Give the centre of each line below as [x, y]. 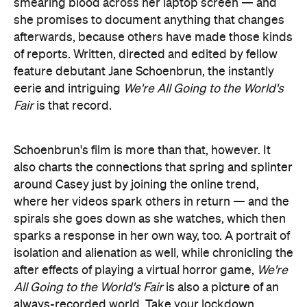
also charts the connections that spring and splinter [153, 168]
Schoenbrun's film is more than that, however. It [142, 150]
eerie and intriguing [69, 89]
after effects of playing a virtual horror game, [135, 270]
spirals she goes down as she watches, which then [150, 219]
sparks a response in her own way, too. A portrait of [152, 236]
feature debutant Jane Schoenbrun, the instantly [144, 72]
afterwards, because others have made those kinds [153, 37]
